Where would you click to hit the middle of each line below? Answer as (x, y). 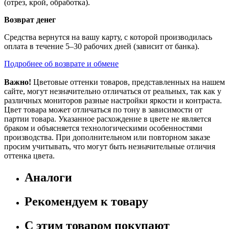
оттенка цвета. (29, 155)
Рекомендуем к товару (86, 201)
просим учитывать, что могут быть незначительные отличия (110, 146)
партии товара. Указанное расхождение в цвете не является (108, 119)
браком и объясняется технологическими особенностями (103, 128)
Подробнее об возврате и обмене (61, 63)
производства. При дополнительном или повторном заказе (107, 137)
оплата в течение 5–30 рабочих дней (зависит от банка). (102, 46)
